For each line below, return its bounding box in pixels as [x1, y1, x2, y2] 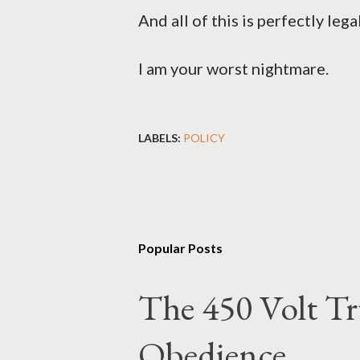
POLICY [183, 131, 225, 145]
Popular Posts [138, 240, 223, 256]
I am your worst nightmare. [138, 59, 332, 78]
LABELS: [138, 131, 181, 145]
